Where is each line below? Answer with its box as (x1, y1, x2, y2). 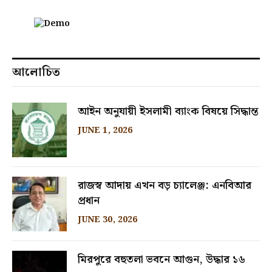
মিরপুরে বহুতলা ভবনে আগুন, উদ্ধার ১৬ (78, 251, 245, 269)
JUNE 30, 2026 (78, 213, 137, 227)
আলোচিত (12, 63, 60, 83)
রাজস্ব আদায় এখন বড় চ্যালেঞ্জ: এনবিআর (78, 177, 251, 195)
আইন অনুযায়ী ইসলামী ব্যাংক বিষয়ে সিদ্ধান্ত (78, 103, 259, 121)
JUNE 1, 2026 (78, 124, 132, 138)
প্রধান (78, 192, 100, 210)
